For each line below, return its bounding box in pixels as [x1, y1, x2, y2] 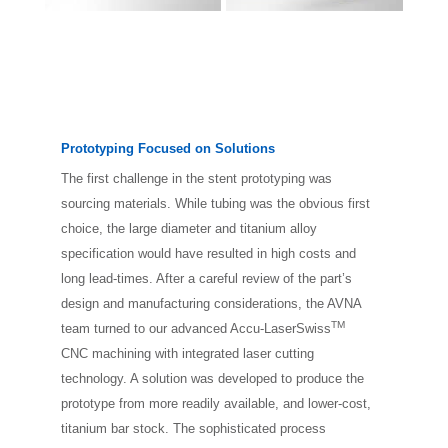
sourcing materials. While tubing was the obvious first [60, 196, 370, 212]
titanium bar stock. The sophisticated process [60, 421, 326, 437]
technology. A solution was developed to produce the [60, 371, 364, 387]
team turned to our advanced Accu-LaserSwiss [60, 321, 331, 337]
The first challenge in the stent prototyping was [60, 171, 332, 187]
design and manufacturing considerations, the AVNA [60, 296, 361, 312]
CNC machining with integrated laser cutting [60, 346, 314, 362]
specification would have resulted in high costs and [60, 246, 356, 262]
